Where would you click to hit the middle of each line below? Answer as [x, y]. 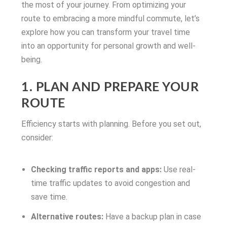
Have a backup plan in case [152, 216]
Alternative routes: [67, 216]
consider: [37, 137]
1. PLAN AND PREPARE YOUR [110, 87]
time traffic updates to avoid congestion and [110, 183]
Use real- [178, 170]
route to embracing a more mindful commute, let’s [111, 18]
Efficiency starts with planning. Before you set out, [111, 124]
